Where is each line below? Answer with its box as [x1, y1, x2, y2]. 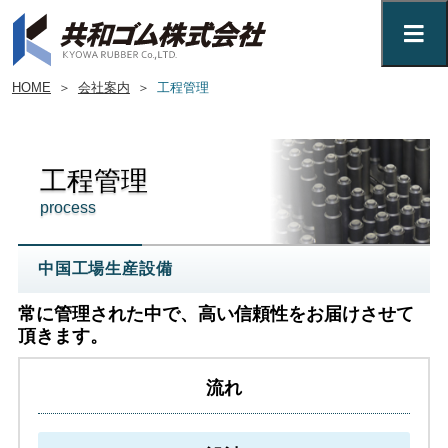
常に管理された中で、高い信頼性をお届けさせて [17, 304, 414, 325]
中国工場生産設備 [37, 260, 173, 278]
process [40, 199, 97, 217]
